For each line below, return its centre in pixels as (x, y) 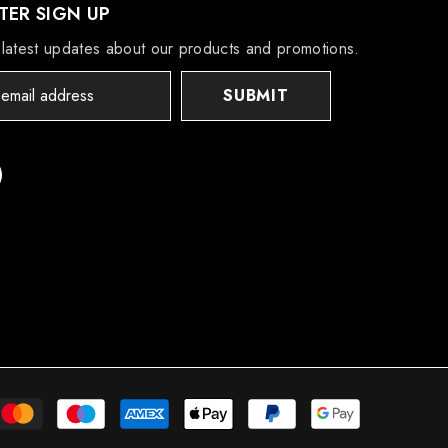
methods (388, 428)
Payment (388, 404)
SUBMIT (256, 96)
